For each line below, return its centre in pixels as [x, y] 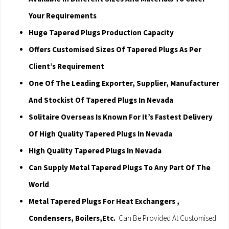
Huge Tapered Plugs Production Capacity [101, 33]
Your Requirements [63, 16]
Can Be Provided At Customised [166, 218]
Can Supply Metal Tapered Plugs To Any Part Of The [120, 168]
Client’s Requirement [66, 66]
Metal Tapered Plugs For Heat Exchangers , [104, 201]
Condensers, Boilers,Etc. [72, 218]
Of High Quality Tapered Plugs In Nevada [100, 134]
